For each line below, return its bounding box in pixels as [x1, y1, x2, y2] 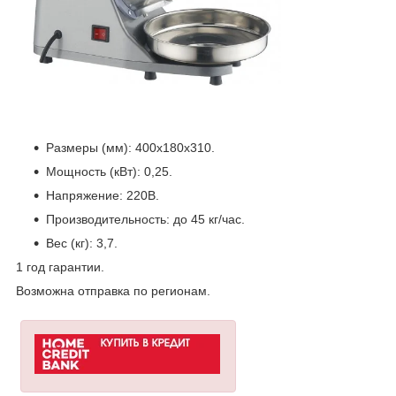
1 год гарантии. [16, 259, 108, 274]
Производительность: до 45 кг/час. [46, 211, 245, 226]
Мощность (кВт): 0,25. [46, 164, 172, 179]
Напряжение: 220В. [46, 187, 159, 202]
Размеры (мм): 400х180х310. [46, 140, 215, 155]
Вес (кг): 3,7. [46, 235, 118, 250]
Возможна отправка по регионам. [16, 283, 210, 298]
